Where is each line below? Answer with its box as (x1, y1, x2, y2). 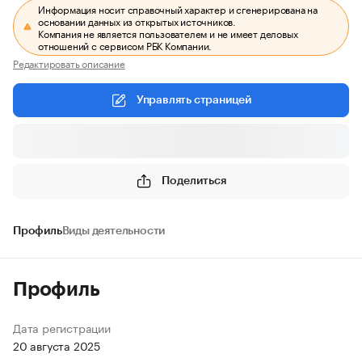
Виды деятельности (61, 225, 166, 237)
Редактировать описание (13, 55, 125, 70)
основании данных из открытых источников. (38, 13, 237, 28)
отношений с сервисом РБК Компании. (38, 37, 213, 53)
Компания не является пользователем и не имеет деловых (38, 25, 298, 40)
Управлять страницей (136, 95, 252, 106)
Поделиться (162, 175, 226, 187)
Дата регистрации (13, 318, 111, 336)
